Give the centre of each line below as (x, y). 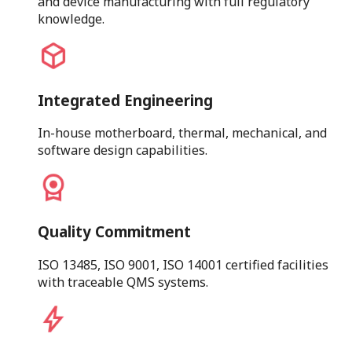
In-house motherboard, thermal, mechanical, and (182, 133)
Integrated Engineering (125, 100)
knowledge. (71, 18)
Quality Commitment (114, 232)
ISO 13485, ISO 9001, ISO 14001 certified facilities (183, 264)
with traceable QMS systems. (123, 282)
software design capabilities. (123, 150)
